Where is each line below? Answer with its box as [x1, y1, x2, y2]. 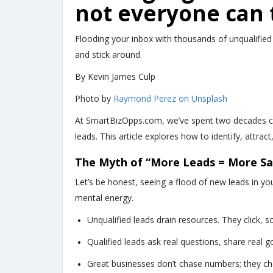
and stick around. [75, 49, 142, 61]
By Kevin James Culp [75, 71, 155, 83]
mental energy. [75, 192, 133, 204]
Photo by [75, 93, 113, 105]
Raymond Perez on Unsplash [113, 93, 227, 105]
